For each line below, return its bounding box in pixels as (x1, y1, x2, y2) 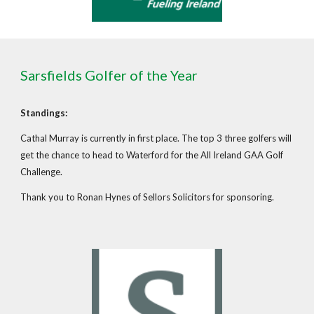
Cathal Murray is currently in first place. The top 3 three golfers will (20, 132, 292, 144)
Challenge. (20, 166, 63, 177)
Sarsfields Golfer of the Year (20, 67, 198, 83)
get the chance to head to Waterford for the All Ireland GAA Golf (20, 149, 284, 161)
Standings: (20, 107, 68, 118)
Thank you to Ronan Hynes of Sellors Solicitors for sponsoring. (20, 191, 275, 203)
